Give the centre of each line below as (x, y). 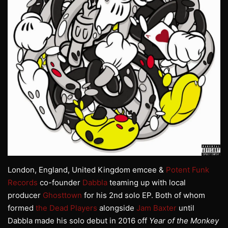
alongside (117, 208)
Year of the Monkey (184, 221)
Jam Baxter (156, 208)
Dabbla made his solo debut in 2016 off (78, 221)
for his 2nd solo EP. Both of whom (144, 195)
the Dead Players (66, 208)
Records (23, 183)
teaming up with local (147, 183)
